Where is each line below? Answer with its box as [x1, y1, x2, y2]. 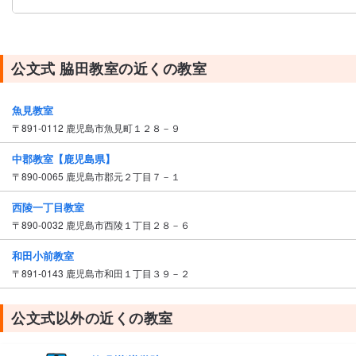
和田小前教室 [12, 247, 74, 263]
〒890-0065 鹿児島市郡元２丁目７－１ [12, 168, 190, 183]
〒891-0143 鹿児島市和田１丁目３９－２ [12, 265, 199, 280]
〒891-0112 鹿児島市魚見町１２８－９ [12, 120, 190, 134]
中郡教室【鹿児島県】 [12, 150, 115, 166]
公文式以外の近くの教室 [11, 307, 173, 328]
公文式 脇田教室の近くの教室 [11, 57, 207, 79]
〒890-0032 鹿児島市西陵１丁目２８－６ [12, 217, 199, 231]
